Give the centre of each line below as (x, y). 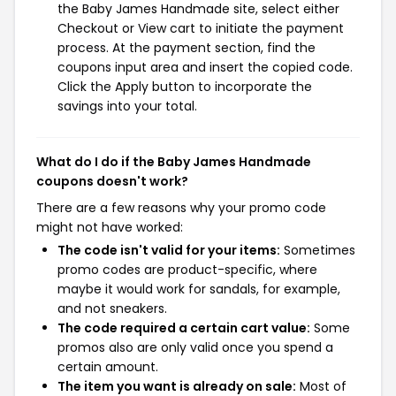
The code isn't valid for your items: (169, 250)
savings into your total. (127, 106)
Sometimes (318, 250)
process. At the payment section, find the (187, 48)
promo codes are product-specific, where (187, 270)
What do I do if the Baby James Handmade (174, 162)
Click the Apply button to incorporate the (185, 87)
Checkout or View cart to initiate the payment (201, 28)
